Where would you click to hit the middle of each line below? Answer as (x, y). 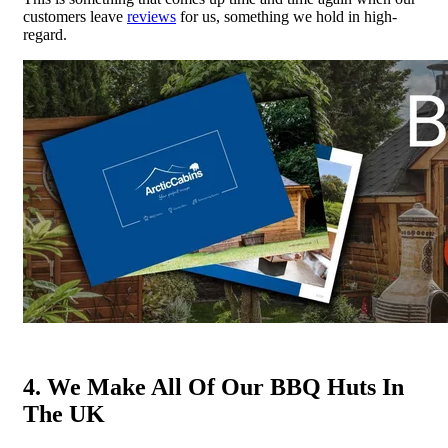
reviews (151, 17)
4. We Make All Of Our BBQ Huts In (213, 387)
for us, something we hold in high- (286, 17)
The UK (64, 414)
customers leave (75, 17)
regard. (45, 35)
